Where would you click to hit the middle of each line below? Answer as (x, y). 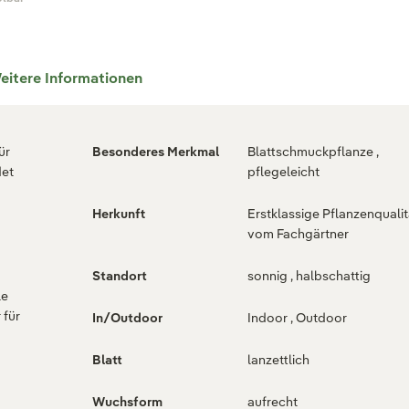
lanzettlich (278, 360)
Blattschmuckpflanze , (312, 152)
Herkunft (119, 214)
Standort (120, 276)
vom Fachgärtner (298, 234)
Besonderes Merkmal (156, 152)
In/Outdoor (127, 318)
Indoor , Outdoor (319, 318)
